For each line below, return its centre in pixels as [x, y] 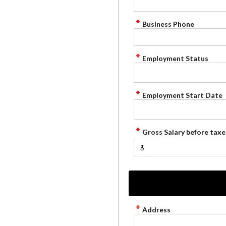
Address [156, 210]
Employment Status [175, 58]
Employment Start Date [182, 95]
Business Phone [168, 24]
